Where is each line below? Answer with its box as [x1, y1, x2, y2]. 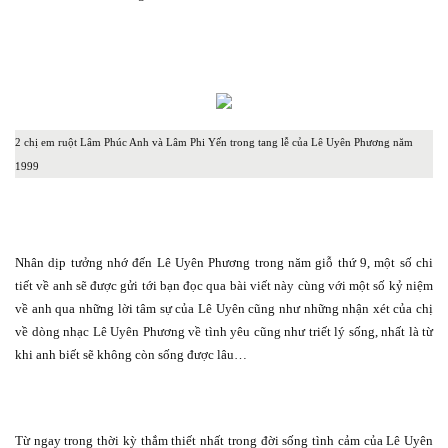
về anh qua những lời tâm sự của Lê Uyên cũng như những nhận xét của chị [15, 301, 433, 317]
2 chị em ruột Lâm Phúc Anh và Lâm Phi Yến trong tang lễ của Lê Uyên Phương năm [15, 137, 413, 149]
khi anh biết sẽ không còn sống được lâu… [15, 347, 247, 363]
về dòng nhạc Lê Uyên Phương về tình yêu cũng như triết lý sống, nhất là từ [15, 324, 433, 340]
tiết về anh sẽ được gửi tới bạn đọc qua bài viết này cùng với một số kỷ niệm [15, 278, 433, 294]
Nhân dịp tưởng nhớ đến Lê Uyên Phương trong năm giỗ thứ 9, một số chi [15, 255, 433, 271]
